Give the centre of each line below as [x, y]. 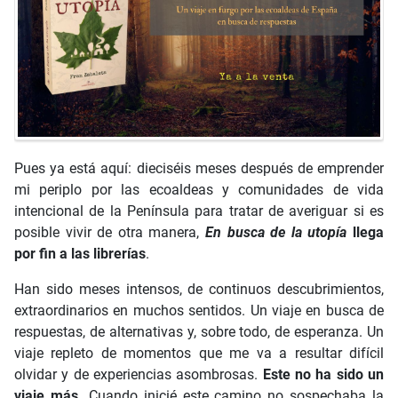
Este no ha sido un [323, 374]
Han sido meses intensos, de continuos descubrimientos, [199, 289]
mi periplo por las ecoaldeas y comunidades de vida [199, 189]
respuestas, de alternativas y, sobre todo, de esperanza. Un [199, 331]
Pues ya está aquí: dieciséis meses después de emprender [199, 168]
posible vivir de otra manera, [110, 232]
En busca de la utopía [276, 232]
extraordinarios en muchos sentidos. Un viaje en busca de [199, 310]
